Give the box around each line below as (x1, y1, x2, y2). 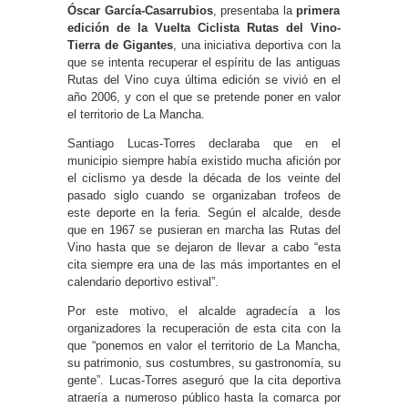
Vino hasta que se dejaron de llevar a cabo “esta (67, 240, 341, 254)
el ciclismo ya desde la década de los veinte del (67, 171, 341, 185)
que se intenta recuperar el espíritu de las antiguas (67, 56, 341, 69)
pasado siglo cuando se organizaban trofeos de (67, 189, 341, 202)
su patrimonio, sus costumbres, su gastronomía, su (67, 356, 341, 370)
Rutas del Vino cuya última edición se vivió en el (67, 73, 341, 87)
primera (291, 4, 341, 17)
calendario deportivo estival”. (67, 275, 219, 289)
